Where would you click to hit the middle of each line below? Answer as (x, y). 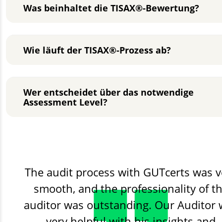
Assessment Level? (65, 102)
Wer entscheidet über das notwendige (109, 92)
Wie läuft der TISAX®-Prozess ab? (97, 50)
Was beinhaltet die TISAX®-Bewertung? (111, 8)
